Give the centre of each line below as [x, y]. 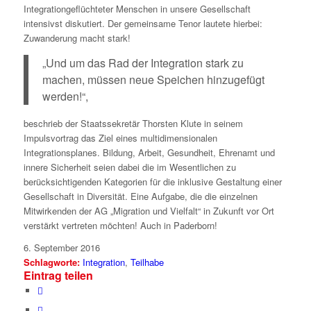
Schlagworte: [51, 262]
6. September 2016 [61, 247]
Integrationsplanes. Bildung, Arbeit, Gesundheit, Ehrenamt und [149, 152]
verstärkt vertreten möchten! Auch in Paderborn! [120, 225]
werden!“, [65, 96]
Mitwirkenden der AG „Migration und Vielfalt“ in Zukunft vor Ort [149, 210]
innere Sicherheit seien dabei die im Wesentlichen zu [129, 167]
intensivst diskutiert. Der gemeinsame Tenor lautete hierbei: [143, 24]
